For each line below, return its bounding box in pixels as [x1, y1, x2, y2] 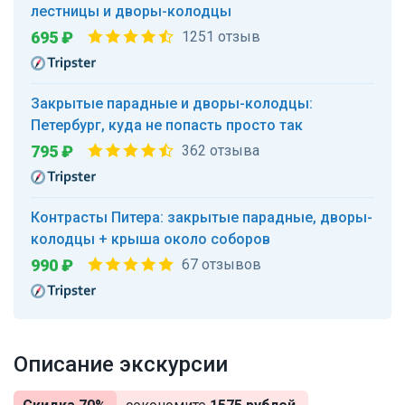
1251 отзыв [182, 28, 260, 46]
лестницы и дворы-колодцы [31, 3, 231, 21]
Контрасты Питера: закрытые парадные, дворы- [31, 209, 372, 227]
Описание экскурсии [14, 352, 228, 378]
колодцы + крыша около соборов [31, 231, 270, 249]
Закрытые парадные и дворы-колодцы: [31, 95, 313, 113]
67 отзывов [182, 256, 261, 274]
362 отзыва [182, 142, 259, 160]
